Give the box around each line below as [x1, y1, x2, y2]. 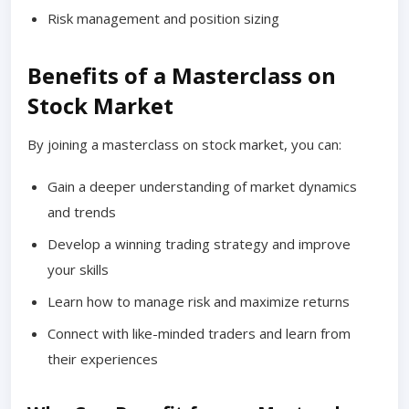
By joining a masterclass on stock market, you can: [27, 134, 341, 153]
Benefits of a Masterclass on [27, 59, 336, 90]
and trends [47, 202, 116, 221]
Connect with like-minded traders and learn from [47, 323, 351, 342]
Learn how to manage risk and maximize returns [47, 291, 350, 310]
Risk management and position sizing [47, 8, 279, 27]
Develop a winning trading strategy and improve [47, 234, 351, 253]
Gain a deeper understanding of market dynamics [47, 176, 357, 195]
